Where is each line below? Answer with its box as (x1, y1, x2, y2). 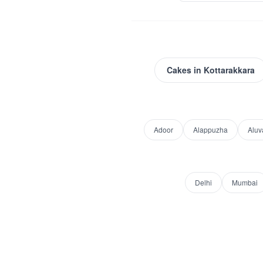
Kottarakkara (203, 64, 255, 76)
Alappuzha (193, 124, 228, 134)
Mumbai (231, 177, 258, 187)
